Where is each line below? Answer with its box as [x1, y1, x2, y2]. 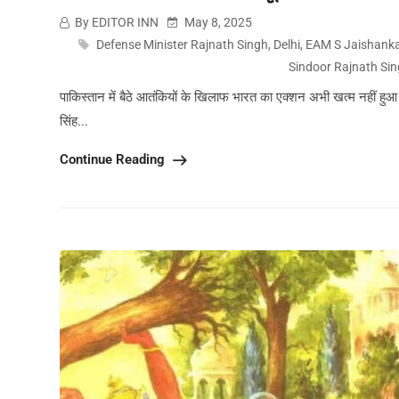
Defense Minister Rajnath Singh [96, 37, 269, 53]
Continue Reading [60, 151, 168, 168]
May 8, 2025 [182, 15, 252, 30]
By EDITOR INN [72, 15, 159, 30]
